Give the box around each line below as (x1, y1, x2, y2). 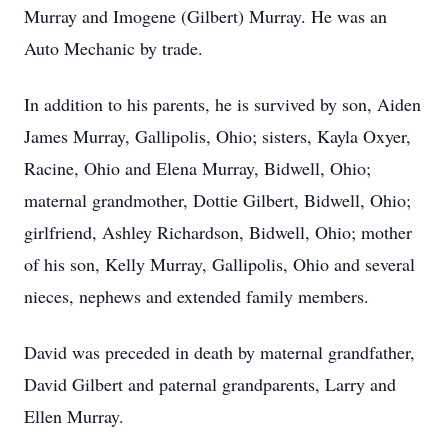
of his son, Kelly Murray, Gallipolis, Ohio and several (24, 252, 415, 276)
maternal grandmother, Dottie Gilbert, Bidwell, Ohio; (24, 188, 411, 212)
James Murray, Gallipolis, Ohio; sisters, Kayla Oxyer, (24, 124, 411, 148)
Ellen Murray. (24, 404, 124, 428)
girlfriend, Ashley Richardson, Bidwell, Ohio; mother (24, 220, 412, 244)
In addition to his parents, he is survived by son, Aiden (24, 92, 421, 116)
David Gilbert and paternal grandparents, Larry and (24, 372, 396, 396)
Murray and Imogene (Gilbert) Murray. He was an (24, 4, 387, 28)
